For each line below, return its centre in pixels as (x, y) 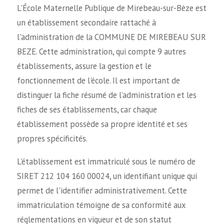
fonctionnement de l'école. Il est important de (98, 80)
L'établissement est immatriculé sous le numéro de (106, 161)
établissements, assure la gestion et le (84, 66)
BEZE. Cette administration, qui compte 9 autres (101, 51)
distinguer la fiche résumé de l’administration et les (106, 95)
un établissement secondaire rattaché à (86, 22)
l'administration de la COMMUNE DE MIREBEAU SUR (111, 37)
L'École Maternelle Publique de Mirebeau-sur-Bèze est (111, 8)
